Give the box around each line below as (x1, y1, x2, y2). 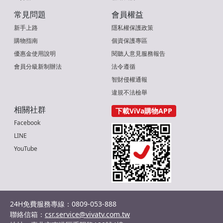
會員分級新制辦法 (14, 62, 62, 71)
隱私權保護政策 (111, 23, 153, 32)
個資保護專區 (111, 36, 147, 45)
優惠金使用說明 (14, 49, 56, 58)
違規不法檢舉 (111, 88, 147, 97)
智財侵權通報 (111, 75, 147, 84)
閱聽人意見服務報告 (111, 49, 165, 58)
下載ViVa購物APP (115, 106, 172, 116)
